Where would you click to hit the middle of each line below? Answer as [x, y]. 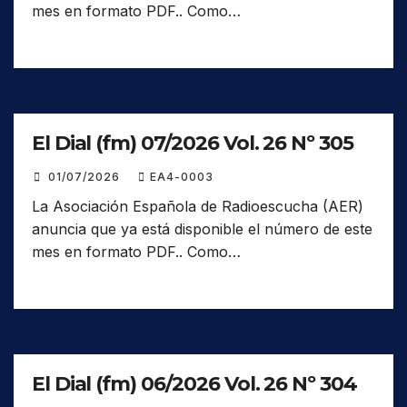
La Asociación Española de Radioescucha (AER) [198, 207]
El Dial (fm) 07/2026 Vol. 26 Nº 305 [193, 144]
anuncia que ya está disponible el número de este [202, 229]
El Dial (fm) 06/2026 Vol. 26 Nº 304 [194, 384]
